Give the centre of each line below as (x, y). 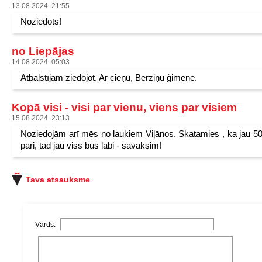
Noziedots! (41, 21)
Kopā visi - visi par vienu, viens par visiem (124, 107)
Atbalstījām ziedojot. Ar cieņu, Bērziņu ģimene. (109, 77)
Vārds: (46, 225)
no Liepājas (43, 51)
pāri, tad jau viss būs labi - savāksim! (91, 145)
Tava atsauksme (58, 180)
